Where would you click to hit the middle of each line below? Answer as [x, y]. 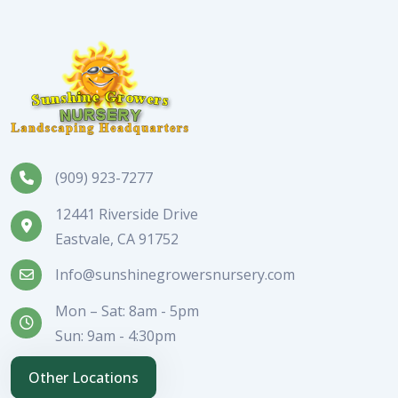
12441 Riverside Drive [127, 214]
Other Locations [84, 377]
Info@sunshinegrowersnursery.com [175, 274]
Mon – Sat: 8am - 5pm [127, 310]
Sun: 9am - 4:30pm [115, 335]
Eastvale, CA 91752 [117, 239]
